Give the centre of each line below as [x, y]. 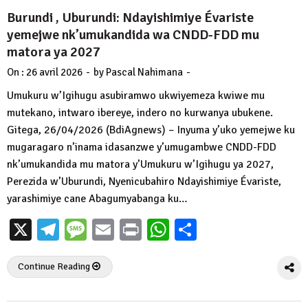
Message [128, 230]
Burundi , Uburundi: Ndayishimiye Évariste [130, 18]
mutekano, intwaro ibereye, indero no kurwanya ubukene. [140, 113]
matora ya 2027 [54, 52]
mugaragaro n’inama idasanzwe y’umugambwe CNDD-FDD [142, 147]
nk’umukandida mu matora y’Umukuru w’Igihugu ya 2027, [140, 165]
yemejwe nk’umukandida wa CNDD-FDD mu [133, 35]
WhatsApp [217, 230]
